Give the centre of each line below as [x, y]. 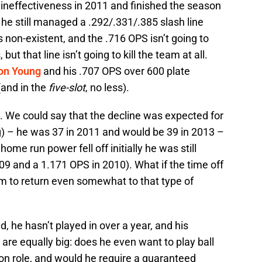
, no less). [107, 88]
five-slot [67, 88]
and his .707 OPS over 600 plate [116, 71]
